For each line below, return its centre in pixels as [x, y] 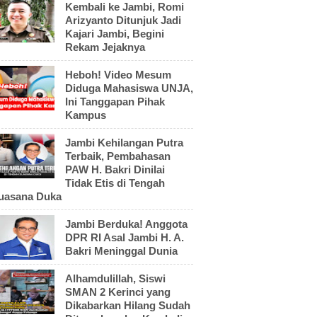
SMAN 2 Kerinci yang [118, 292]
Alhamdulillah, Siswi [115, 278]
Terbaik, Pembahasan [118, 156]
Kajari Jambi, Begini [115, 33]
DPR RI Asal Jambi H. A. [125, 237]
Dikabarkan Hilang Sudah [128, 305]
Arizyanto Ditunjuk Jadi [123, 20]
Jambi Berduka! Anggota [126, 224]
